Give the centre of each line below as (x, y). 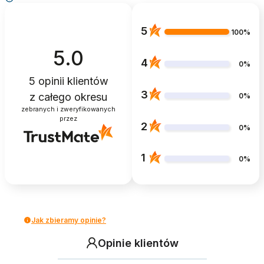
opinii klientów (72, 81)
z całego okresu (68, 97)
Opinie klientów (138, 243)
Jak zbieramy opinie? (69, 220)
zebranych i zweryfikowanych (68, 109)
